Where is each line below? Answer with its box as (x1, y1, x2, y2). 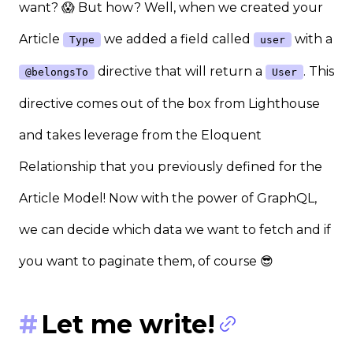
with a (292, 32, 333, 47)
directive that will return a (95, 64, 266, 80)
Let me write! (41, 309, 215, 340)
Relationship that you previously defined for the (19, 159, 322, 175)
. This (303, 64, 334, 80)
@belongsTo (25, 66, 88, 79)
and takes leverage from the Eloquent (19, 128, 262, 143)
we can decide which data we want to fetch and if (19, 222, 331, 238)
